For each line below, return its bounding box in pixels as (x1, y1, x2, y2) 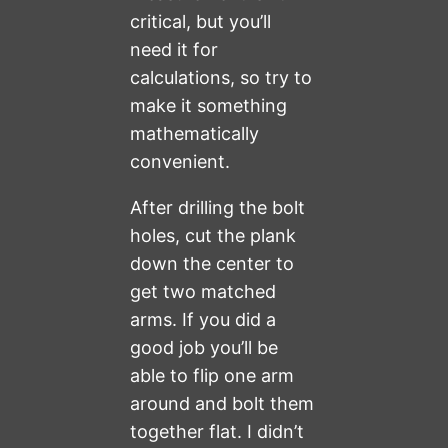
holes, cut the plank (130, 225, 297, 247)
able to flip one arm (130, 365, 295, 387)
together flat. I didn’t (130, 421, 305, 443)
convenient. (130, 151, 231, 173)
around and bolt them (130, 393, 315, 415)
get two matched (130, 281, 277, 303)
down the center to (130, 253, 295, 275)
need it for (130, 39, 219, 61)
